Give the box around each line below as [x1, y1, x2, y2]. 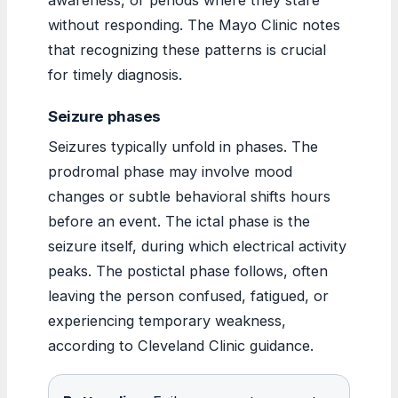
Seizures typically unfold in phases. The [48, 137, 318, 155]
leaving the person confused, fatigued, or [48, 286, 329, 305]
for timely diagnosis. [48, 65, 182, 84]
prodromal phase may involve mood [48, 162, 292, 180]
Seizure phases [48, 107, 162, 125]
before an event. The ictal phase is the [48, 211, 310, 230]
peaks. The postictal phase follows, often [48, 261, 328, 280]
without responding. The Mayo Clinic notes [48, 15, 340, 34]
